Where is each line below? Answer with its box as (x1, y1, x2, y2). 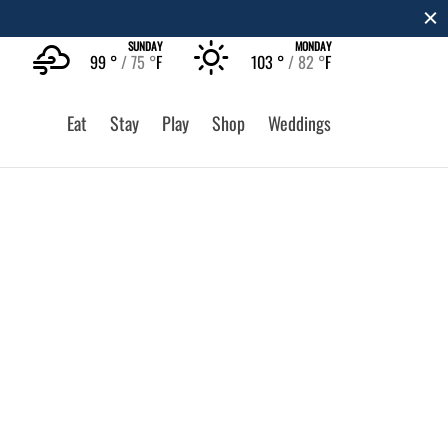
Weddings (268, 109, 331, 136)
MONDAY (295, 37, 331, 55)
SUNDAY (127, 37, 162, 55)
